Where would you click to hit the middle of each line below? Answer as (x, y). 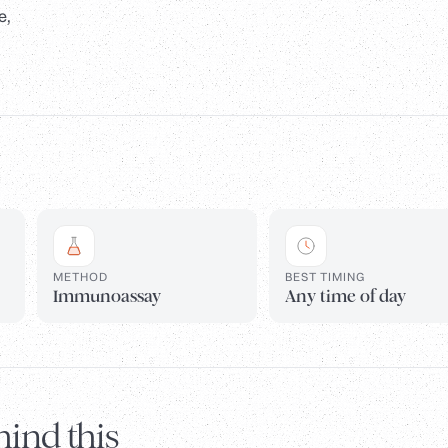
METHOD (80, 277)
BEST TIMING (325, 277)
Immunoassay (107, 297)
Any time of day (345, 297)
